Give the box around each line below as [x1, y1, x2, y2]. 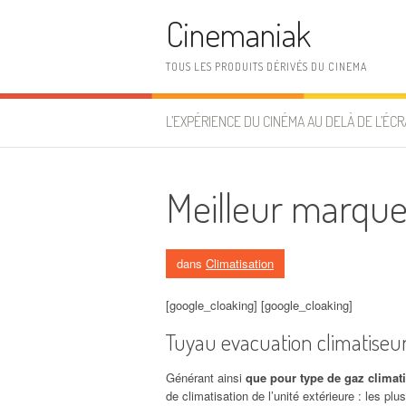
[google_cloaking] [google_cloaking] [166, 295, 353, 314]
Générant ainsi [166, 368, 246, 386]
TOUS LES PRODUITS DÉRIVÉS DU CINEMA [166, 60, 367, 73]
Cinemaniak [166, 13, 311, 55]
